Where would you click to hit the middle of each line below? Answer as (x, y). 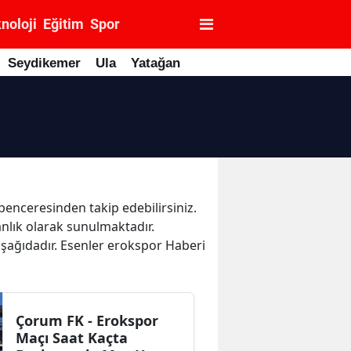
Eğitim (63, 24)
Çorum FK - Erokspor (87, 320)
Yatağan (156, 63)
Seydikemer (44, 63)
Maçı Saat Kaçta (72, 338)
